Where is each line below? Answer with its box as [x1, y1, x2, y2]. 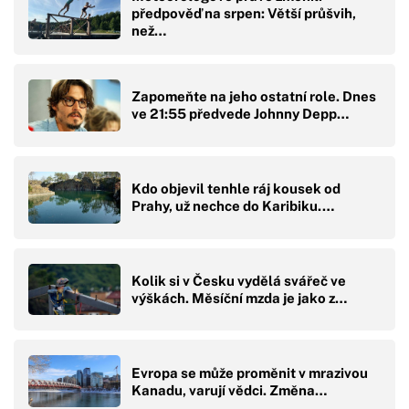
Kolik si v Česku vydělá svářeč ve [131, 272, 346, 288]
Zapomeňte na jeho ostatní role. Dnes [131, 89, 376, 105]
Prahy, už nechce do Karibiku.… [131, 198, 334, 215]
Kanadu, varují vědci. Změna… [131, 382, 327, 398]
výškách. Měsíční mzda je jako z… [131, 289, 347, 306]
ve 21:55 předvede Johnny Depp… [131, 106, 349, 122]
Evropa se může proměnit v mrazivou [131, 364, 368, 381]
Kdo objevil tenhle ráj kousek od [131, 181, 341, 197]
